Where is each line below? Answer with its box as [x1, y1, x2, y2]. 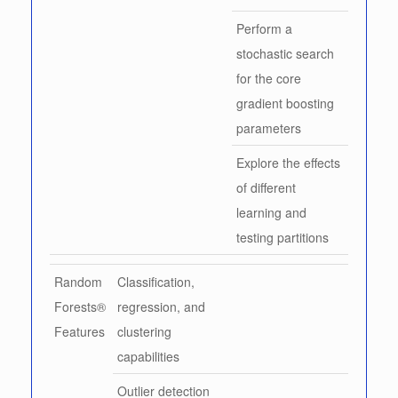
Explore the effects [236, 153, 340, 171]
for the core [236, 68, 301, 87]
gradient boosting [236, 93, 334, 112]
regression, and [117, 297, 205, 315]
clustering [117, 322, 171, 340]
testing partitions [236, 227, 329, 246]
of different [236, 178, 296, 196]
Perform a [236, 19, 292, 37]
